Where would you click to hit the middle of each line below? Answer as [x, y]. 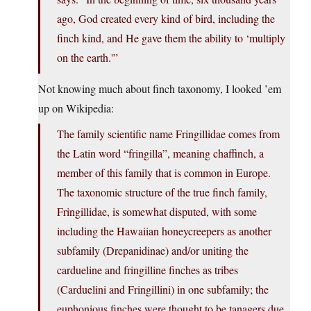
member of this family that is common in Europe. [164, 173]
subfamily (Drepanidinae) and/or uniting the [153, 251]
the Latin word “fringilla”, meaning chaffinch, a [160, 153]
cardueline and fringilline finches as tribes [148, 270]
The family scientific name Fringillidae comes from [168, 134]
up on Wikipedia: [76, 108]
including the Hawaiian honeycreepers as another [164, 231]
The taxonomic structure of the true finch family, [162, 192]
